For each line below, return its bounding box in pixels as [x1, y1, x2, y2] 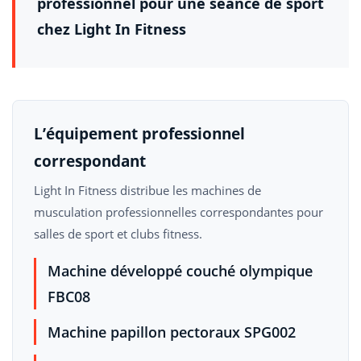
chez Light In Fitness [37, 19, 186, 39]
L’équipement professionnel [34, 123, 245, 144]
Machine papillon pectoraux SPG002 [48, 322, 296, 342]
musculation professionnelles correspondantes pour [34, 204, 323, 220]
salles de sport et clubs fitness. [34, 226, 202, 242]
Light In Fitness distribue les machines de [34, 182, 261, 198]
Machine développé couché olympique [48, 261, 313, 280]
